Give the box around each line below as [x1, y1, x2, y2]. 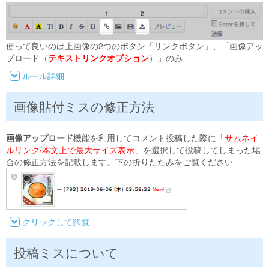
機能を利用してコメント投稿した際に [73, 131, 216, 144]
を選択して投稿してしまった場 [143, 144, 261, 156]
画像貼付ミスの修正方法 [13, 97, 154, 116]
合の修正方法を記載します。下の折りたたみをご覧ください [6, 156, 233, 168]
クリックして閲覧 [22, 216, 89, 228]
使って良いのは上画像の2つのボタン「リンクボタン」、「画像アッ [6, 40, 263, 52]
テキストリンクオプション [48, 52, 149, 64]
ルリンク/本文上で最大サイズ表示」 [6, 144, 143, 156]
